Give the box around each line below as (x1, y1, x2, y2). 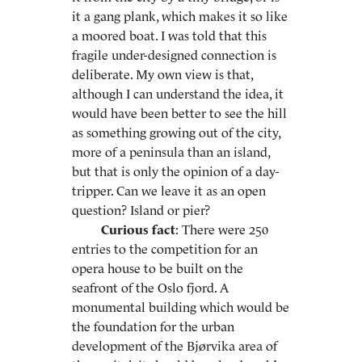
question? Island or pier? (72, 203, 210, 217)
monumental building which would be (72, 300, 289, 314)
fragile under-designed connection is (72, 48, 276, 62)
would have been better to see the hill (72, 106, 287, 120)
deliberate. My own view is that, (72, 67, 253, 82)
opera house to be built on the (72, 261, 243, 276)
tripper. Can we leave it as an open (72, 183, 266, 198)
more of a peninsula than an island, (72, 145, 270, 159)
